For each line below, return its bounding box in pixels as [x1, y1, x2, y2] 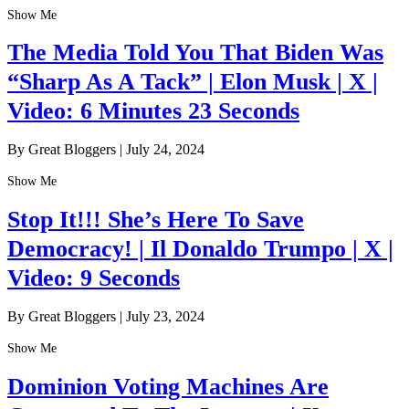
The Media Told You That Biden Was [7, 38, 383, 66]
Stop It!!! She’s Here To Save [7, 205, 304, 233]
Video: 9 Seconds [7, 264, 180, 291]
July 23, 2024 [126, 309, 204, 325]
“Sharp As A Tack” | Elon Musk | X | [7, 68, 378, 95]
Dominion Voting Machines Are [7, 372, 329, 400]
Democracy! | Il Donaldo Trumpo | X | [7, 235, 393, 262]
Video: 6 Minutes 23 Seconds [7, 97, 299, 124]
